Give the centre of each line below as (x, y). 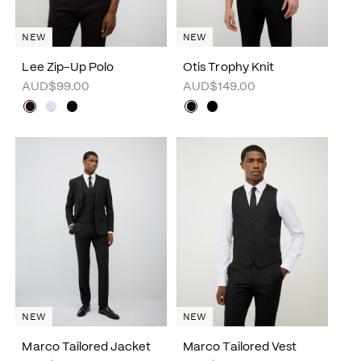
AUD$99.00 (56, 87)
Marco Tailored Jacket (86, 347)
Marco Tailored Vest (240, 347)
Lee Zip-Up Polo (68, 68)
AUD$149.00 (220, 87)
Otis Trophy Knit (228, 68)
